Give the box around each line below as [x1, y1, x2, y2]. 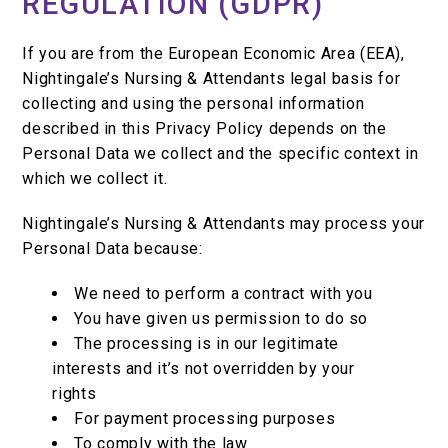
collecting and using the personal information [22, 94, 365, 114]
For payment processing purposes [74, 409, 336, 429]
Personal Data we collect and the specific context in [22, 144, 419, 164]
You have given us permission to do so [74, 309, 369, 329]
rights [52, 384, 97, 404]
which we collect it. [22, 169, 168, 189]
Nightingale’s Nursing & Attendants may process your [22, 214, 426, 234]
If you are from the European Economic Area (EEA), [22, 44, 405, 64]
